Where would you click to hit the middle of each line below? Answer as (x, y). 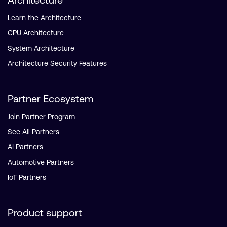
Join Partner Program (41, 117)
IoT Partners (27, 177)
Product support (45, 213)
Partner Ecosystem (50, 99)
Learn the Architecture (44, 18)
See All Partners (33, 132)
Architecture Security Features (57, 63)
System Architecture (41, 48)
